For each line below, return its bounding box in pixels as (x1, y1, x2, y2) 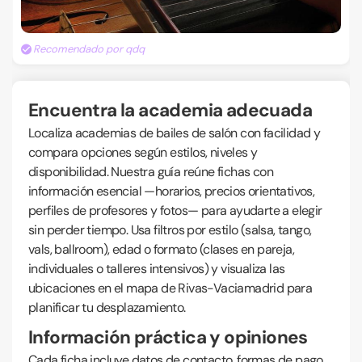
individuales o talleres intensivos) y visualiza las (28, 260, 285, 277)
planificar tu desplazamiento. (28, 299, 186, 316)
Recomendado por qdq (33, 42, 145, 56)
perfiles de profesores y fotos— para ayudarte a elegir (28, 202, 322, 219)
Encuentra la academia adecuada (38, 99, 313, 122)
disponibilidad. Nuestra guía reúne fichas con (28, 163, 273, 180)
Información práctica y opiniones (28, 326, 308, 349)
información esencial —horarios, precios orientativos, (28, 183, 315, 200)
